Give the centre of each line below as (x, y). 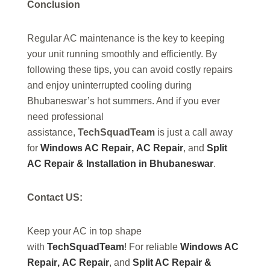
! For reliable (152, 247)
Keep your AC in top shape (84, 231)
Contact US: (55, 198)
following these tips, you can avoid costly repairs (130, 70)
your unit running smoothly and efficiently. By (122, 54)
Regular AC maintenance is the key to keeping (126, 39)
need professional (65, 117)
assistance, (52, 133)
